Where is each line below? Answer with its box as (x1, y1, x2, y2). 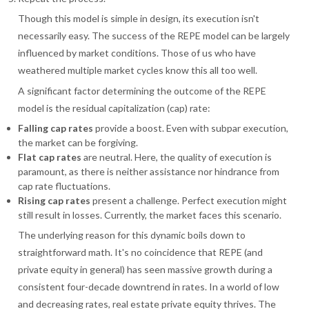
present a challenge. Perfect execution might (90, 195, 288, 207)
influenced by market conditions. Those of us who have (18, 46, 257, 59)
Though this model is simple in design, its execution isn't (18, 12, 260, 24)
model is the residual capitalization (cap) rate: (18, 102, 211, 114)
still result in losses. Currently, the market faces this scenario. (18, 209, 282, 221)
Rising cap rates (18, 195, 91, 207)
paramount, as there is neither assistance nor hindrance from (18, 166, 280, 178)
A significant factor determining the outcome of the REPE (18, 85, 267, 97)
